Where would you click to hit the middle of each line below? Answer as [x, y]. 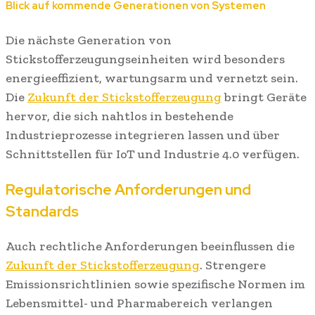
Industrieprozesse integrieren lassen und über [143, 135]
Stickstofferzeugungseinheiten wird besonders [145, 59]
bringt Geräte [264, 97]
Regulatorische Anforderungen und [128, 189]
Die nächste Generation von [89, 40]
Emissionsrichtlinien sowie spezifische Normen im [155, 284]
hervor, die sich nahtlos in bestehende [120, 116]
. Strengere [233, 265]
